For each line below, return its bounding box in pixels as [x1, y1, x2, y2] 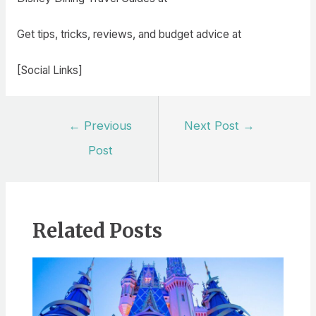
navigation [42, 132, 92, 146]
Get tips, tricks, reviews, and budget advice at [16, 27, 241, 41]
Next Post [184, 119, 243, 133]
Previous [80, 119, 133, 133]
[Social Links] [16, 63, 83, 77]
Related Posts [32, 218, 162, 243]
